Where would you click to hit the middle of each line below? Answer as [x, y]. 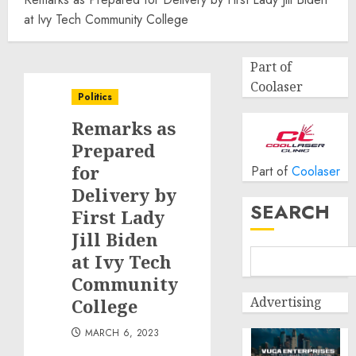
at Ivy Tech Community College [106, 19]
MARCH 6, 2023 [122, 333]
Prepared [113, 150]
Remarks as [124, 128]
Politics [95, 97]
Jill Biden [115, 239]
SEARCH [290, 212]
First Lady [118, 217]
